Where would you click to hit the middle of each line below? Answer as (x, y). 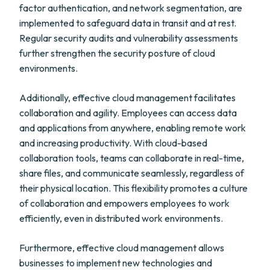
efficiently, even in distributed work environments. (121, 218)
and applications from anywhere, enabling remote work (133, 128)
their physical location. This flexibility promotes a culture (133, 188)
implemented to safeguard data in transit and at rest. (128, 23)
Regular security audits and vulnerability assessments (129, 38)
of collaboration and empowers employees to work (124, 203)
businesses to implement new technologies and (116, 263)
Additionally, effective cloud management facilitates (127, 98)
